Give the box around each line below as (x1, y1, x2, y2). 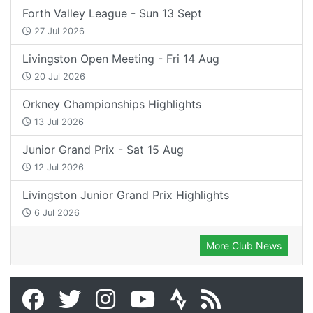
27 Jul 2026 (31, 25, 85, 36)
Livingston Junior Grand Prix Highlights (22, 187, 229, 202)
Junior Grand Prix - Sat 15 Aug (22, 142, 184, 156)
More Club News (206, 239, 282, 252)
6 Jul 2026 (31, 207, 80, 218)
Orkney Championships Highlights (22, 96, 201, 111)
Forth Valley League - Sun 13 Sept (22, 6, 202, 20)
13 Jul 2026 (31, 116, 84, 127)
